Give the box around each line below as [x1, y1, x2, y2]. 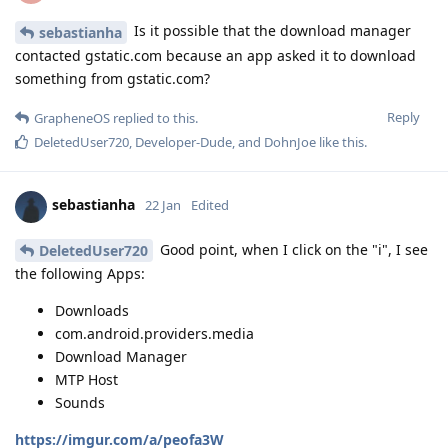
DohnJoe [264, 132, 316, 151]
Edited [191, 196, 229, 215]
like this [316, 132, 364, 151]
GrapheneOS [34, 108, 110, 127]
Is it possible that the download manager [130, 20, 411, 40]
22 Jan [145, 196, 181, 215]
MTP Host [55, 370, 118, 390]
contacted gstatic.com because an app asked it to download [15, 45, 416, 65]
